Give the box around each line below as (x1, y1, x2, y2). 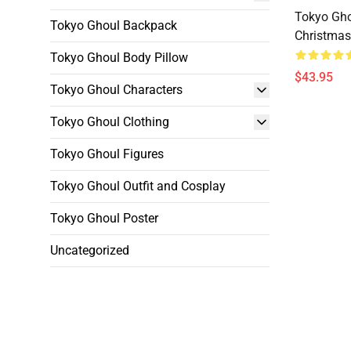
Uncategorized (50, 243, 129, 258)
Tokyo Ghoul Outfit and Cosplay (50, 179, 226, 194)
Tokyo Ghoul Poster (50, 211, 158, 226)
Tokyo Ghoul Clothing (50, 114, 169, 129)
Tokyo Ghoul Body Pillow (50, 50, 188, 65)
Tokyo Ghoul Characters (50, 82, 183, 97)
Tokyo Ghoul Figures (50, 147, 164, 161)
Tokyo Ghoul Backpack (50, 18, 177, 33)
